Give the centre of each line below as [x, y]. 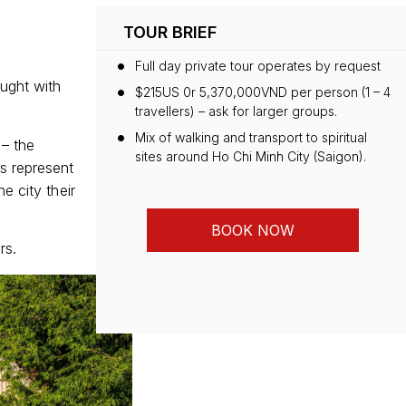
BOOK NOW [252, 231]
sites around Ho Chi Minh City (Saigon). [250, 157]
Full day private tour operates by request [257, 66]
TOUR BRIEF [169, 33]
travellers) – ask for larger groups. [236, 111]
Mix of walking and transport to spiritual [251, 138]
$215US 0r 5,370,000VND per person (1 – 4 [262, 92]
